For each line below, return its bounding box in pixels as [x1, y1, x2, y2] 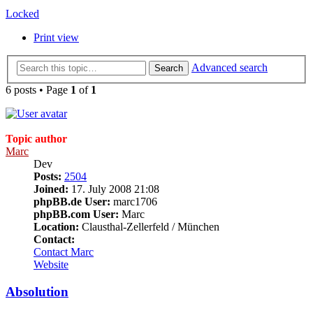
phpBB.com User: [34, 208, 119, 220]
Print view [34, 31, 79, 44]
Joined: [34, 183, 68, 195]
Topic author [6, 133, 67, 145]
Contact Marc [34, 246, 94, 258]
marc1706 [110, 196, 157, 208]
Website [34, 259, 68, 270]
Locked [6, 8, 39, 20]
